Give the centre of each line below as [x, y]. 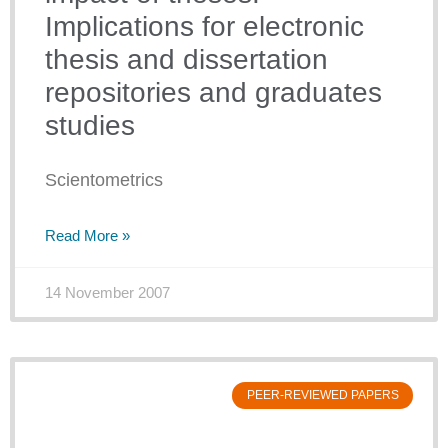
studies [90, 126]
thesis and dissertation [186, 60]
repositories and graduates [213, 93]
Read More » [87, 236]
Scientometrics [104, 180]
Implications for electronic [204, 27]
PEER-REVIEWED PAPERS [322, 395]
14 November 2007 [107, 293]
